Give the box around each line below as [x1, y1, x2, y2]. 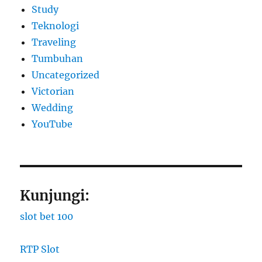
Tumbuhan [32, 52, 84, 64]
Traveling [32, 36, 77, 48]
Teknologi [32, 19, 80, 32]
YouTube [32, 118, 73, 130]
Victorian [32, 85, 75, 97]
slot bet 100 [20, 210, 74, 222]
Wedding [32, 101, 74, 113]
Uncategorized [32, 68, 100, 81]
